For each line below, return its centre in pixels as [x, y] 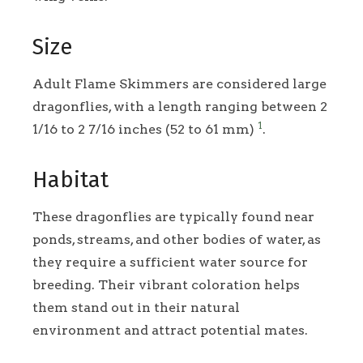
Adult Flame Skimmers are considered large [179, 84]
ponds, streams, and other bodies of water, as [177, 240]
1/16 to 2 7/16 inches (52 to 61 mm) [145, 130]
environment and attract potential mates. [170, 331]
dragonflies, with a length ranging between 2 [180, 107]
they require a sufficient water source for [170, 263]
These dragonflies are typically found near [173, 217]
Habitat [70, 180]
